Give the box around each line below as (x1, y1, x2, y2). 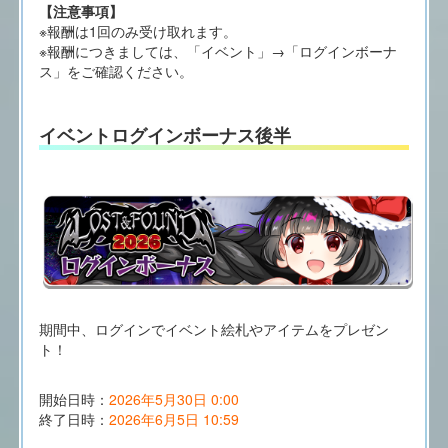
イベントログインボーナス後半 (38, 121, 291, 148)
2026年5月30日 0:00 (108, 389, 239, 410)
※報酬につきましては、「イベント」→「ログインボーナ (38, 40, 397, 61)
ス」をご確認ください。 (38, 60, 193, 81)
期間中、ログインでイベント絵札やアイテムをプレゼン (38, 319, 389, 340)
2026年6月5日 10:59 (108, 409, 239, 430)
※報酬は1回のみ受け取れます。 (38, 20, 237, 41)
